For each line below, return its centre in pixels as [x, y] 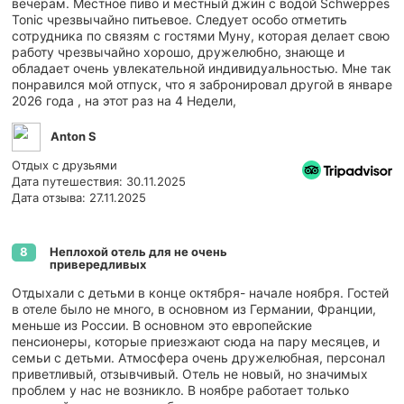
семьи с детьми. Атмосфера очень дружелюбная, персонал [198, 357]
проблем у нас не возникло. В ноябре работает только [180, 390]
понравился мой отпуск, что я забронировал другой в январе [202, 84]
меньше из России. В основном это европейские [162, 325]
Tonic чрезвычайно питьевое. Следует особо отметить [179, 19]
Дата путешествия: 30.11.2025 [99, 181]
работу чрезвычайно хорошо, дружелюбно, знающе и [178, 51]
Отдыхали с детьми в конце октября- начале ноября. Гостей [200, 292]
